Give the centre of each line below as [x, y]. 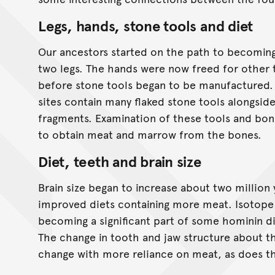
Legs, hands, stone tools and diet [146, 25]
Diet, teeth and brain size [120, 161]
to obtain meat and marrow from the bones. [150, 134]
